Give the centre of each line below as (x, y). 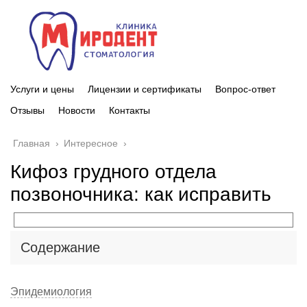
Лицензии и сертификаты (145, 89)
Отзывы (27, 110)
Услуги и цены (42, 89)
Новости (77, 110)
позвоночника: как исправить (141, 194)
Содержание (60, 247)
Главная (32, 143)
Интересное (91, 143)
